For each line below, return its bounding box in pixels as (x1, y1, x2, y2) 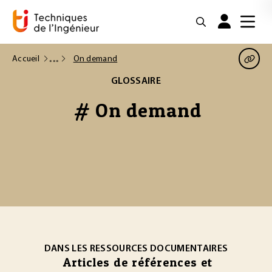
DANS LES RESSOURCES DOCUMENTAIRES (44, 244, 228, 254)
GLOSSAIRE (111, 76, 161, 86)
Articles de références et (63, 255, 212, 270)
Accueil (12, 54, 39, 64)
